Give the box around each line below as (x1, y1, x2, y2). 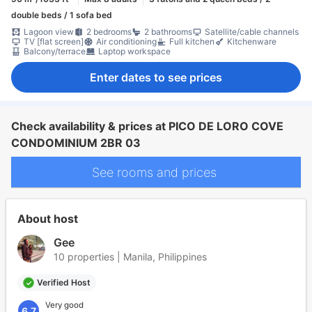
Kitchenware (227, 36, 276, 47)
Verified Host (37, 277, 91, 288)
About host (17, 212, 78, 226)
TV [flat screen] (24, 36, 84, 47)
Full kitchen (169, 36, 214, 47)
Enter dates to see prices (90, 70, 222, 84)
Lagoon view (24, 26, 74, 37)
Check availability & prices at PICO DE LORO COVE (11, 119, 283, 133)
